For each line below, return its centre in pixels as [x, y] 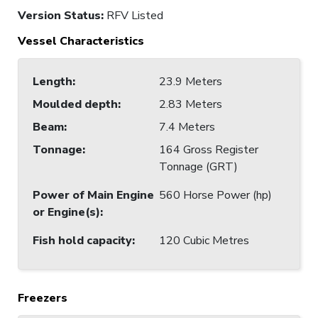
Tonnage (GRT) [198, 166]
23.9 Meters [191, 81]
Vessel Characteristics [81, 41]
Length [53, 81]
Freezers [43, 298]
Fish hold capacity [82, 240]
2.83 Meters [191, 104]
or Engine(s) [66, 212]
